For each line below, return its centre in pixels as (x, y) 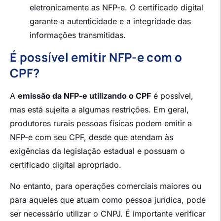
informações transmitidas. (78, 35)
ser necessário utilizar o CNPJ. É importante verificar (108, 213)
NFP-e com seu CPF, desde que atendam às (92, 137)
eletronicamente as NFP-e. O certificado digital (116, 8)
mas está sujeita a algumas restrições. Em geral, (99, 110)
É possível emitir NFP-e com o (96, 57)
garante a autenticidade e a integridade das (110, 21)
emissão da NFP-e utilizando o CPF (84, 96)
